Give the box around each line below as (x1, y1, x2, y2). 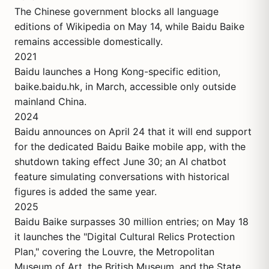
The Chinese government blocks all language (14, 5, 219, 17)
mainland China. (14, 95, 86, 107)
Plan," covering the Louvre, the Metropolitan (14, 246, 214, 258)
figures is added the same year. (14, 186, 157, 198)
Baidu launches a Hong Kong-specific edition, (14, 65, 220, 77)
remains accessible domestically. (14, 35, 163, 47)
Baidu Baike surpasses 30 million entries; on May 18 (14, 216, 249, 228)
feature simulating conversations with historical (14, 171, 229, 183)
